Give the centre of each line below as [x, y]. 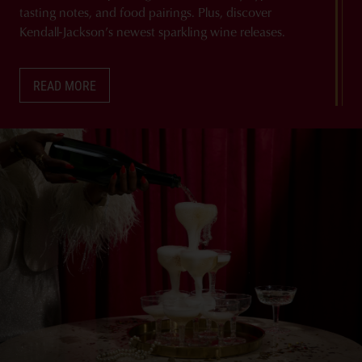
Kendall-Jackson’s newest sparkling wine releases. [152, 32]
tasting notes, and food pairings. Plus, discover [145, 12]
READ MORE [65, 85]
